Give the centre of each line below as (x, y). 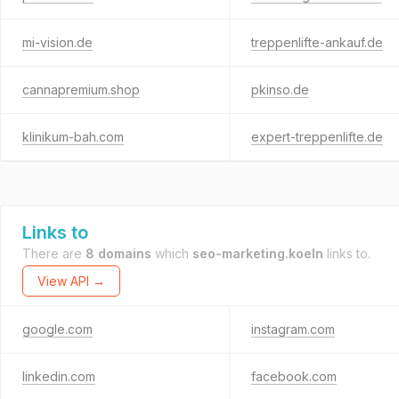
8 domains (118, 253)
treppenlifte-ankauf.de (317, 42)
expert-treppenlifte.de (317, 137)
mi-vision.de (57, 42)
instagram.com (293, 329)
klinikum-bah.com (73, 137)
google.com (57, 329)
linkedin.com (59, 376)
